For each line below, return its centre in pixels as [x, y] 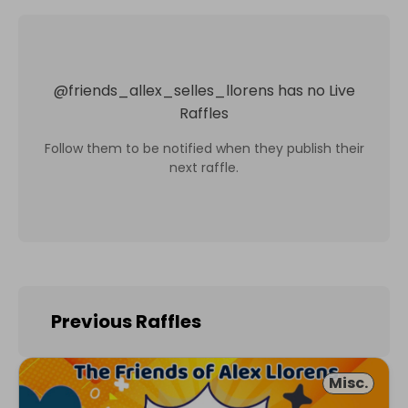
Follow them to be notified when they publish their [204, 148]
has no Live [316, 91]
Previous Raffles [126, 321]
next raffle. [204, 168]
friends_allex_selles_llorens [171, 91]
